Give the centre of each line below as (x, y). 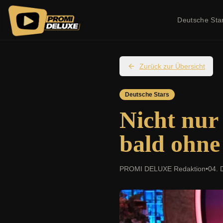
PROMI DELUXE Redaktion (163, 169)
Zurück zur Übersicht (172, 66)
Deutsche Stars (147, 95)
